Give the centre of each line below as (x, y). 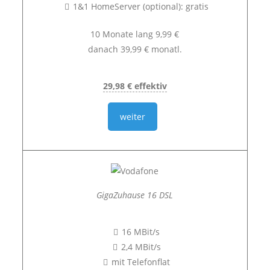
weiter (133, 117)
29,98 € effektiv (135, 86)
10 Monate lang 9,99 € (135, 34)
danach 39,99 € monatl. (135, 49)
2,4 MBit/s (141, 247)
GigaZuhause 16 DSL (135, 195)
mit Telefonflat (141, 262)
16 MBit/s (141, 232)
